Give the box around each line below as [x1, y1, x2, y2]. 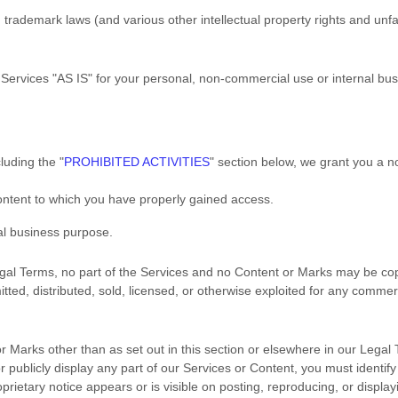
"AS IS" [52, 71, 92, 85]
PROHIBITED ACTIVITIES [64, 155, 210, 169]
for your [92, 71, 143, 85]
